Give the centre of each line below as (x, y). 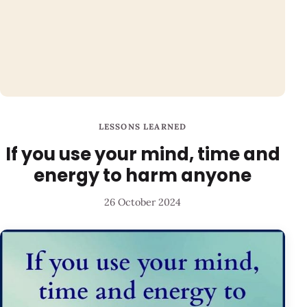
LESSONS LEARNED (143, 127)
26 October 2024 (143, 202)
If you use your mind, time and (143, 154)
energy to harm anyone (143, 175)
